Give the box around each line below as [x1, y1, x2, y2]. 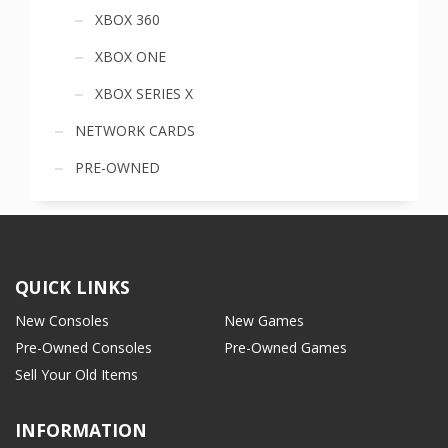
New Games [224, 311, 304, 330]
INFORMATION [15, 418, 147, 442]
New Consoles [15, 311, 109, 330]
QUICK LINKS [15, 275, 130, 299]
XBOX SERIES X [95, 84, 193, 103]
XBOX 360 [95, 10, 160, 29]
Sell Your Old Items [15, 365, 138, 384]
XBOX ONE [95, 47, 166, 66]
